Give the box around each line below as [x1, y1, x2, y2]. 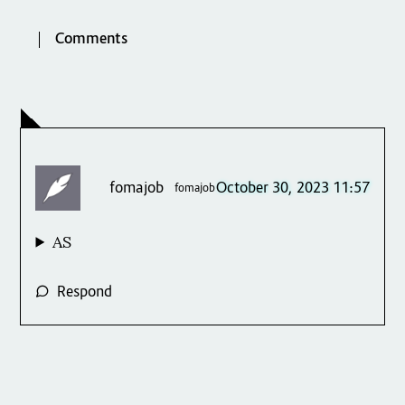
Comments [54, 30, 127, 51]
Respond [57, 282, 113, 303]
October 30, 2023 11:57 [215, 178, 370, 199]
